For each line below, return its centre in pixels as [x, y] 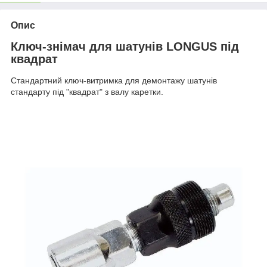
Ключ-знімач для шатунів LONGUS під [125, 47]
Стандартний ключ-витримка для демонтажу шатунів [114, 81]
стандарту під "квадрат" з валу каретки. [87, 92]
